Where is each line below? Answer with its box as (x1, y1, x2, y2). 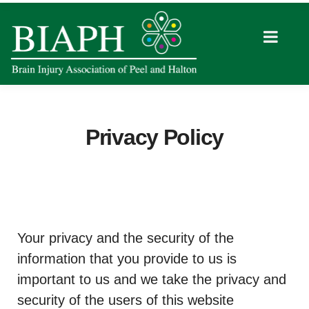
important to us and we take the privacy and (17, 272, 286, 287)
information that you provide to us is (17, 251, 237, 266)
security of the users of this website (17, 292, 234, 308)
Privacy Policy (85, 125, 224, 150)
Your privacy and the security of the (17, 230, 234, 246)
